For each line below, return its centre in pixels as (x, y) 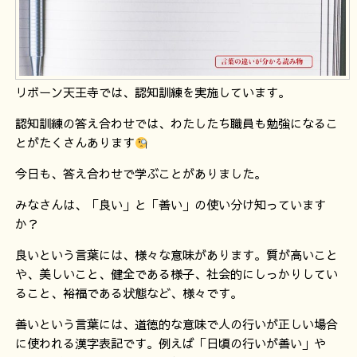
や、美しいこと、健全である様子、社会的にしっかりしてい (176, 275)
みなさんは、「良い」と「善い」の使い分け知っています (170, 206)
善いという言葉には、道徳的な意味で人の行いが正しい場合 (176, 326)
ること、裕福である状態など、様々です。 (128, 294)
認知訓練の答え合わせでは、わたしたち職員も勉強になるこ (176, 125)
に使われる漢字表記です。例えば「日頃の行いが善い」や (170, 345)
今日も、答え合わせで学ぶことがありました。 (140, 175)
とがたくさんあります (75, 144)
